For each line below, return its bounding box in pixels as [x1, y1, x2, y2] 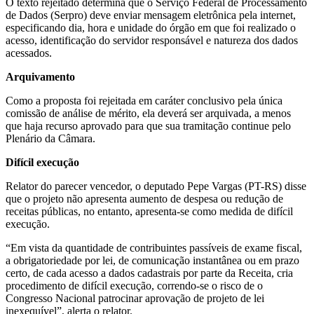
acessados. [6, 46, 52, 59]
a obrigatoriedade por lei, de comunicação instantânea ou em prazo [6, 254, 299, 266]
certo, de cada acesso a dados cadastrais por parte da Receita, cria [6, 266, 293, 279]
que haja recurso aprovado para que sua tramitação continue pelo [6, 119, 291, 132]
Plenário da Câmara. [6, 132, 95, 144]
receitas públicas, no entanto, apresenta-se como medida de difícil [6, 205, 293, 217]
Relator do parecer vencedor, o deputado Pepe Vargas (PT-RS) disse [6, 179, 306, 192]
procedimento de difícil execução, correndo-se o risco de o [6, 279, 263, 292]
